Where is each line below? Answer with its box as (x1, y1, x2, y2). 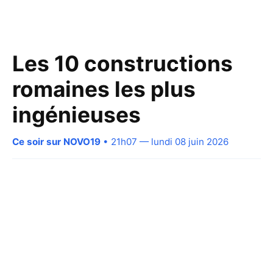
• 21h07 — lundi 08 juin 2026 (101, 135, 229, 147)
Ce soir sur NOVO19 (12, 135, 101, 147)
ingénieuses (12, 101, 141, 128)
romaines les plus (12, 76, 196, 102)
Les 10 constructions (12, 50, 233, 77)
